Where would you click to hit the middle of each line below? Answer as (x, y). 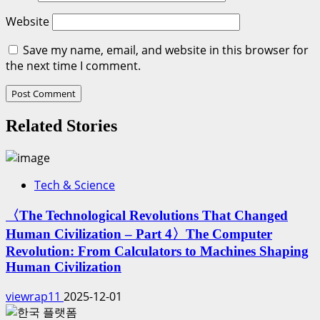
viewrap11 (35, 296)
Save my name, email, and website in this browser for (166, 50)
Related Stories (61, 126)
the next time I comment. (73, 66)
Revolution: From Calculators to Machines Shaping (157, 251)
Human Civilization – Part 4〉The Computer (139, 234)
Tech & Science (75, 185)
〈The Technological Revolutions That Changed (147, 215)
